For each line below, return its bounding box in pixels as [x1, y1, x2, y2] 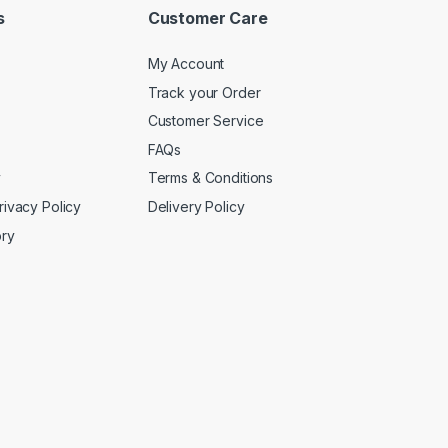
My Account [147, 55, 225, 73]
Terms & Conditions [147, 169, 274, 187]
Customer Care [147, 7, 268, 28]
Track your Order [147, 83, 261, 101]
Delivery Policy [147, 198, 245, 216]
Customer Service [147, 112, 264, 130]
